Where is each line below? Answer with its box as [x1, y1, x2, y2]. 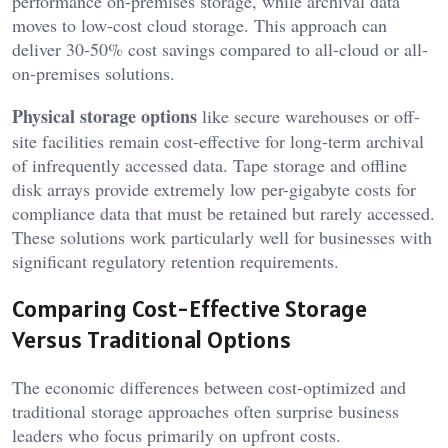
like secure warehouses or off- [197, 103, 420, 128]
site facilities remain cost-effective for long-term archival [12, 128, 424, 153]
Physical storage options [12, 102, 197, 129]
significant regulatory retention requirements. [12, 248, 339, 273]
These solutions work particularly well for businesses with [12, 224, 432, 249]
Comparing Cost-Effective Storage [12, 292, 367, 324]
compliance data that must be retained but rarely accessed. [12, 200, 435, 225]
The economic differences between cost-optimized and [12, 374, 406, 399]
